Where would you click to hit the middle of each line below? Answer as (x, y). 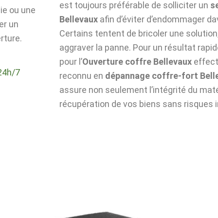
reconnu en (82, 75)
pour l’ (71, 61)
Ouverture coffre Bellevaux (137, 61)
